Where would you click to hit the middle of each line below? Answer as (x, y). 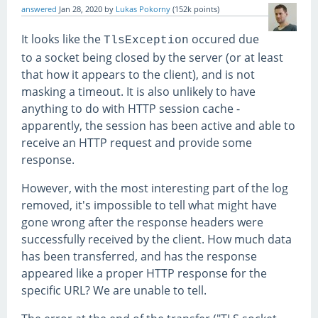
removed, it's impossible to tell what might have (149, 205)
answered (39, 10)
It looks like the (62, 39)
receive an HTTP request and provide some (137, 143)
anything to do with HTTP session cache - (131, 109)
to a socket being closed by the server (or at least (152, 58)
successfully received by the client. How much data (157, 240)
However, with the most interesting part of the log (155, 188)
